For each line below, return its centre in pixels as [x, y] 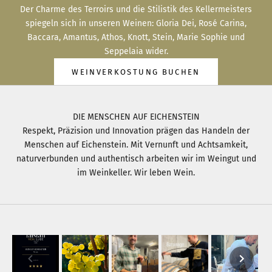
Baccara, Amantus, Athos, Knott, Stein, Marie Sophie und [136, 38]
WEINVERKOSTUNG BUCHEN [136, 72]
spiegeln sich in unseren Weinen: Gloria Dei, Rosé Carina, [136, 24]
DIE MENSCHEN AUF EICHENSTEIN [136, 117]
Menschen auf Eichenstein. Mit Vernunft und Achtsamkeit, [136, 145]
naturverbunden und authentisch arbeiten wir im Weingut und [136, 159]
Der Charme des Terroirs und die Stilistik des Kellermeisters [136, 10]
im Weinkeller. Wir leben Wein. [136, 173]
